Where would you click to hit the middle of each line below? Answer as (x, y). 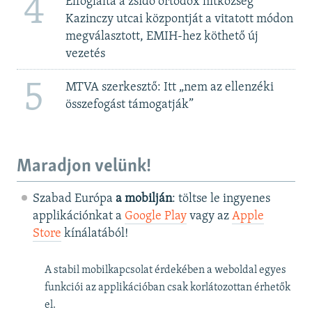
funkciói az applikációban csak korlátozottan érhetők (167, 288)
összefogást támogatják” (129, 105)
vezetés (85, 54)
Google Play (155, 217)
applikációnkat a (78, 217)
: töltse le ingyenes (221, 199)
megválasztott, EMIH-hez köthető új (162, 36)
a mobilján (143, 199)
